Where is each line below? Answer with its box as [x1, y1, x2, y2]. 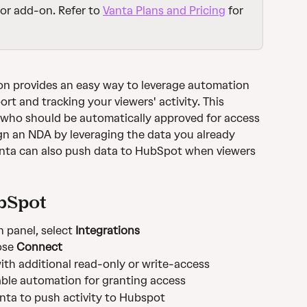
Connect [16, 241, 62, 254]
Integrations [75, 223, 143, 237]
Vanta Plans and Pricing [103, 4, 225, 17]
